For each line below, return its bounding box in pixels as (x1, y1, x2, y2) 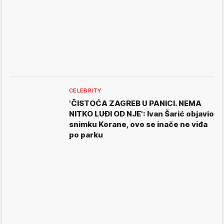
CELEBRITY (69, 87, 101, 94)
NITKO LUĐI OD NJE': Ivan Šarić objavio (69, 109, 214, 119)
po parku (69, 130, 103, 140)
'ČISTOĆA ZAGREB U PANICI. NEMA (69, 98, 201, 108)
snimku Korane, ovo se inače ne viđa (69, 119, 207, 129)
